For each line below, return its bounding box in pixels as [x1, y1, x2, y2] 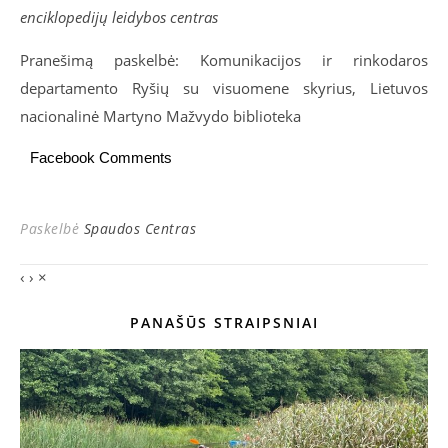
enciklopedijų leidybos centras [20, 7, 218, 27]
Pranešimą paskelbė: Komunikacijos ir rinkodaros [20, 50, 428, 70]
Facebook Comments [30, 149, 172, 166]
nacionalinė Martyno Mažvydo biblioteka [20, 106, 301, 126]
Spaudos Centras [83, 219, 196, 238]
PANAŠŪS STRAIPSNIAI [129, 313, 319, 332]
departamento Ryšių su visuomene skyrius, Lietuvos [20, 78, 428, 98]
